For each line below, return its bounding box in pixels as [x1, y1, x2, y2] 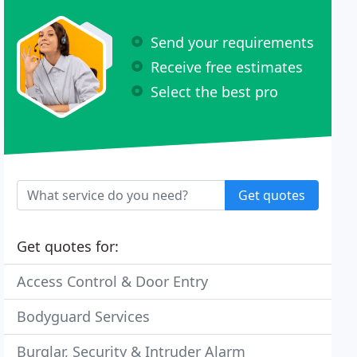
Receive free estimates [151, 57, 304, 76]
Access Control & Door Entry [17, 272, 209, 291]
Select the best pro [151, 81, 279, 101]
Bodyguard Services [17, 307, 151, 326]
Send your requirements [151, 32, 315, 52]
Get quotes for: [17, 237, 120, 256]
